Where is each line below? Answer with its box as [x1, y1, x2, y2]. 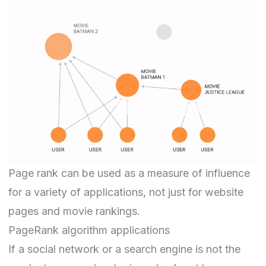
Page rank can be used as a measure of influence [8, 166, 250, 179]
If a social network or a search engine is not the [8, 242, 240, 255]
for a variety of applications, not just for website [8, 185, 243, 198]
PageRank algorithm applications [8, 223, 170, 236]
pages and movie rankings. [8, 204, 140, 217]
